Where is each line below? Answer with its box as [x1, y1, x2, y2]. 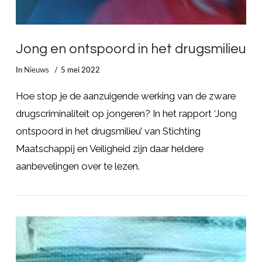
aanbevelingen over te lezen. [15, 160, 140, 172]
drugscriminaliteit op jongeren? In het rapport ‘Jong [15, 107, 237, 119]
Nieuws [23, 67, 49, 74]
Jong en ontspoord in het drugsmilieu [15, 42, 246, 56]
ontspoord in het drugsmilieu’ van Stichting [15, 125, 201, 137]
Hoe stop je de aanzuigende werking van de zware [15, 89, 236, 102]
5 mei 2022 [61, 67, 101, 74]
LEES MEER [106, 244, 155, 253]
